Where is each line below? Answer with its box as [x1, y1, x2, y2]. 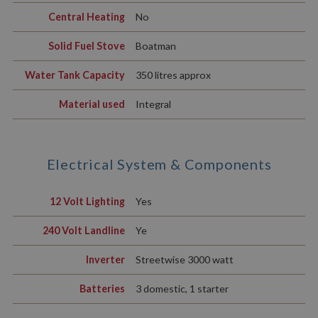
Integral [135, 98, 171, 111]
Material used [58, 98, 125, 111]
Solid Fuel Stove [48, 40, 125, 53]
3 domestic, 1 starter [135, 283, 229, 295]
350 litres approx [135, 69, 211, 82]
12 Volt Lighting [49, 195, 125, 208]
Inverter [85, 253, 125, 266]
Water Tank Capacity [24, 69, 125, 82]
